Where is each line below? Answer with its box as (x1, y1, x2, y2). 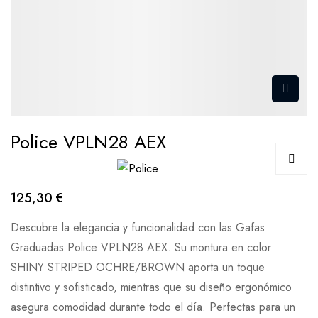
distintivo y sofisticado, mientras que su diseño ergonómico (11, 278, 292, 295)
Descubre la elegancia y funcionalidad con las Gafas (11, 219, 265, 236)
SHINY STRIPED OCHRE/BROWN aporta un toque (11, 258, 265, 275)
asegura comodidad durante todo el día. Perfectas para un (11, 298, 295, 315)
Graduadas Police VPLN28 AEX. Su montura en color (11, 238, 271, 256)
